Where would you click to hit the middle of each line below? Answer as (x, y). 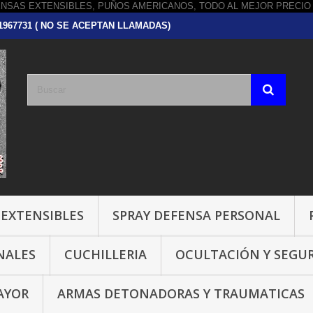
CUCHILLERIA (105, 255)
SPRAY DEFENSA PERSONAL (196, 216)
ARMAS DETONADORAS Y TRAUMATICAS (181, 294)
